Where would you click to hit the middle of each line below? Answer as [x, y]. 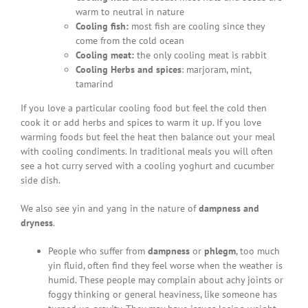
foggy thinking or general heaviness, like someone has [162, 294]
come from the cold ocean [130, 40]
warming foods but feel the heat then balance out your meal [147, 136]
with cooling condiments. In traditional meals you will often [146, 151]
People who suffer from [98, 251]
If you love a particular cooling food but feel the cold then [143, 108]
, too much [257, 251]
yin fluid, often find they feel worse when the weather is [165, 265]
